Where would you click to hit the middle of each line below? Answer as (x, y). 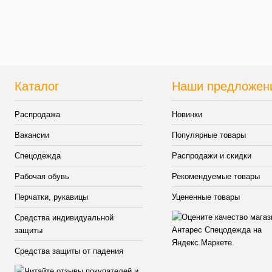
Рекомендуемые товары (216, 177)
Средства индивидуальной (64, 218)
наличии (102, 33)
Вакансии (32, 135)
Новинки (187, 115)
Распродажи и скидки (212, 156)
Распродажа (37, 115)
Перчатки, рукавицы (51, 197)
